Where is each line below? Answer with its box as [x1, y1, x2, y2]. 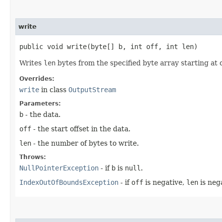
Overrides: [19, 75, 55, 82]
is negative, [143, 178, 186, 186]
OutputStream [68, 85, 116, 94]
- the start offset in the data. [31, 124, 130, 133]
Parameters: [19, 100, 61, 107]
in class [39, 85, 68, 94]
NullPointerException [19, 164, 99, 172]
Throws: [19, 153, 46, 161]
